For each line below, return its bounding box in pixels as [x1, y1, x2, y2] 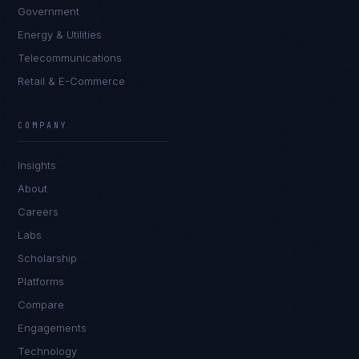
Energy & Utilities [18, 28, 103, 41]
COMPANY [18, 120, 69, 131]
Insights [18, 159, 57, 171]
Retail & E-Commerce [18, 75, 126, 87]
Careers [18, 205, 59, 218]
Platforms [18, 275, 65, 288]
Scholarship [18, 252, 78, 264]
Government [18, 5, 80, 18]
